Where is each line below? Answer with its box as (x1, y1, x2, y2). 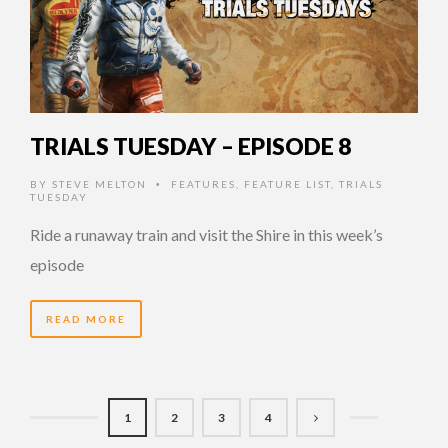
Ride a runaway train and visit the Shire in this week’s (30, 225, 383, 245)
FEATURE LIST (244, 178, 331, 191)
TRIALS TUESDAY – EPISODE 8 (30, 132, 351, 161)
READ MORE (46, 313, 126, 326)
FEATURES (171, 178, 236, 191)
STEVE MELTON (52, 178, 147, 191)
